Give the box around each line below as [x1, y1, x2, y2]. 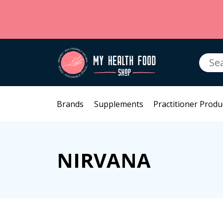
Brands [57, 99, 84, 110]
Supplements [94, 99, 143, 110]
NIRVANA [57, 146, 151, 174]
